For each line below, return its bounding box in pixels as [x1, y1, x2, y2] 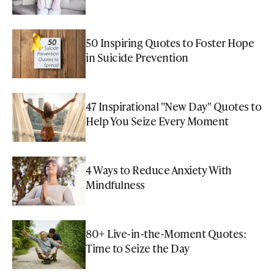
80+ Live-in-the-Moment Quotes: [86, 225, 246, 241]
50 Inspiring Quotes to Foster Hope [86, 34, 254, 50]
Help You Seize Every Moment [86, 113, 229, 128]
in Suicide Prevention [86, 49, 188, 65]
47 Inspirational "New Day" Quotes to [86, 98, 261, 114]
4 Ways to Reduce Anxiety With [86, 161, 232, 177]
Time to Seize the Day [86, 240, 190, 256]
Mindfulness [86, 176, 145, 192]
